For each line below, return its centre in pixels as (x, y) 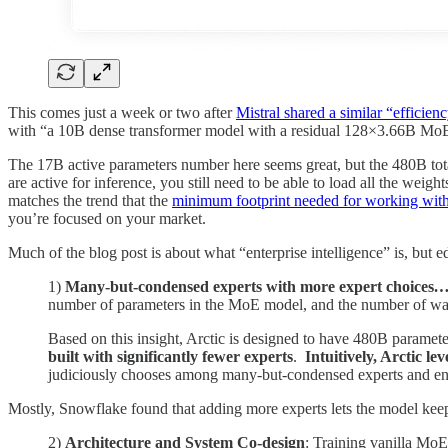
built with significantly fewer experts (170, 356)
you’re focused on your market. (107, 218)
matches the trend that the (90, 200)
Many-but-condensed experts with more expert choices (249, 286)
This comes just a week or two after (122, 112)
